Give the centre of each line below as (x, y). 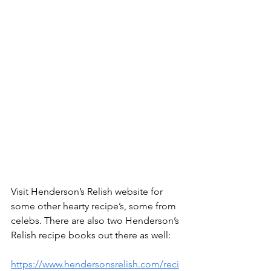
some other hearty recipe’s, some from (95, 206)
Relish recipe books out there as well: (91, 235)
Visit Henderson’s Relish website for (88, 192)
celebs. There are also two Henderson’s (96, 221)
